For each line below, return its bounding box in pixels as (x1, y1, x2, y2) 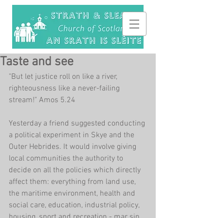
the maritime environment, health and (9, 189, 137, 199)
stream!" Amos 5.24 (9, 95, 75, 105)
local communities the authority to (9, 154, 125, 163)
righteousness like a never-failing (9, 84, 122, 93)
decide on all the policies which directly (9, 165, 143, 175)
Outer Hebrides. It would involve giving (9, 142, 138, 152)
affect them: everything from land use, (9, 177, 138, 187)
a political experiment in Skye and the (9, 130, 136, 140)
